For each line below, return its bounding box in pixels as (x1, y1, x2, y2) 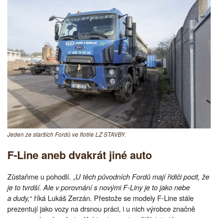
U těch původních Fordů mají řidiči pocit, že (75, 171, 209, 182)
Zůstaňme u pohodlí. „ (7, 171, 75, 182)
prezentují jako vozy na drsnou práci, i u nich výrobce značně (7, 203, 195, 214)
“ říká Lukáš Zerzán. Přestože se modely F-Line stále (30, 193, 194, 203)
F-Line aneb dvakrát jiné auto (7, 146, 152, 163)
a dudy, (7, 193, 30, 203)
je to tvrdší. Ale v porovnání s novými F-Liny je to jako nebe (7, 182, 190, 193)
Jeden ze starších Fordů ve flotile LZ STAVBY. (7, 130, 126, 138)
